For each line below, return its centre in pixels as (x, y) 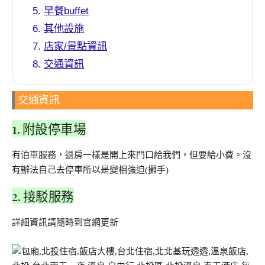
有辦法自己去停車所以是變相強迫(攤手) (90, 170)
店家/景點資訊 (75, 46)
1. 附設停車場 (49, 129)
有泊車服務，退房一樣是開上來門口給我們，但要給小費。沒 (132, 155)
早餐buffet (66, 11)
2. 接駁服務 (43, 195)
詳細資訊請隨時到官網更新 (65, 222)
